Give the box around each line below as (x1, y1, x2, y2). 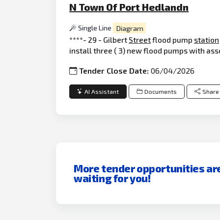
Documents (144, 87, 177, 95)
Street (129, 34, 151, 44)
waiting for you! (74, 171, 151, 184)
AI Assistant (84, 87, 119, 95)
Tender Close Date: (79, 66, 151, 76)
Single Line (78, 24, 113, 32)
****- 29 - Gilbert (69, 34, 129, 44)
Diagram (115, 24, 143, 32)
